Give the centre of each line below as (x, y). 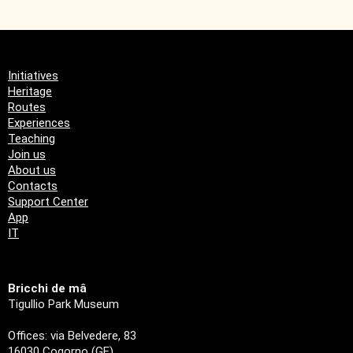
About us (32, 170)
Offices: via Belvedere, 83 (72, 335)
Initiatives (33, 75)
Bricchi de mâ (47, 288)
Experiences (39, 123)
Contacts (33, 186)
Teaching (32, 138)
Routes (27, 107)
